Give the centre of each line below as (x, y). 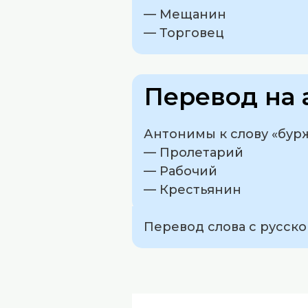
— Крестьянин (192, 189)
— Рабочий (180, 171)
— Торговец (184, 33)
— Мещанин (185, 14)
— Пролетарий (194, 152)
